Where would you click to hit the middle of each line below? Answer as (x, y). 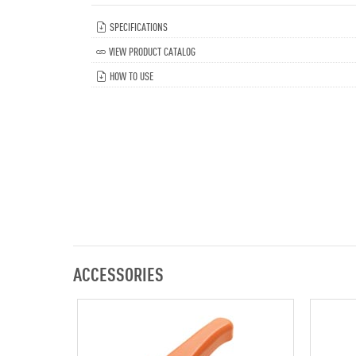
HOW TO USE (130, 75)
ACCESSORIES (118, 273)
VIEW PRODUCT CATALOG (151, 50)
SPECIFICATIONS (137, 26)
